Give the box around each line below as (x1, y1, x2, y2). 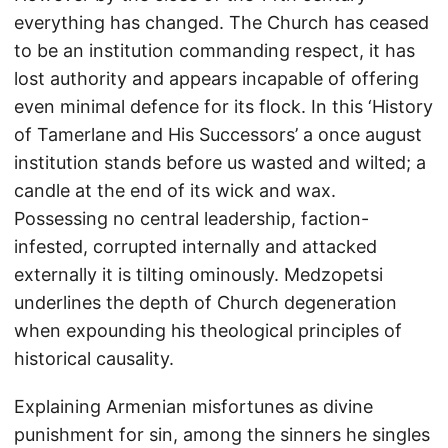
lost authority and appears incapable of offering (14, 68, 419, 89)
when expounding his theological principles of (14, 320, 402, 341)
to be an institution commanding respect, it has (14, 40, 415, 61)
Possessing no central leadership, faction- (14, 208, 369, 229)
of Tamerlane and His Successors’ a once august (14, 124, 422, 145)
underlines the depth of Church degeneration (14, 292, 397, 313)
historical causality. (14, 348, 174, 369)
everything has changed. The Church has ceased (14, 12, 429, 33)
